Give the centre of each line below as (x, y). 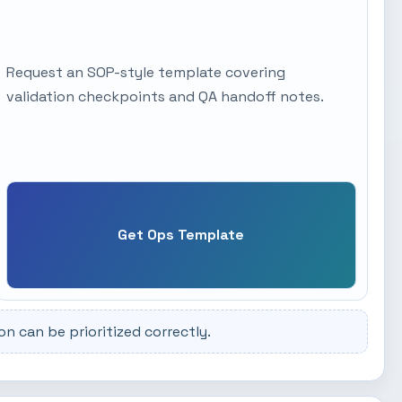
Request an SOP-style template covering (145, 73)
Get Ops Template (181, 235)
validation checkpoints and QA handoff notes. (165, 97)
